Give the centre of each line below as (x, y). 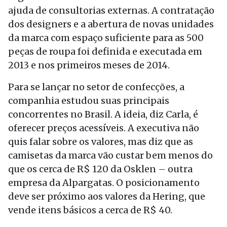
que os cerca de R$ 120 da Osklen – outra (100, 169)
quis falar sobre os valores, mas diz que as (101, 142)
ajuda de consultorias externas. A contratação (111, 10)
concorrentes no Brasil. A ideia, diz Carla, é (103, 114)
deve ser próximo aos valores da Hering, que (107, 196)
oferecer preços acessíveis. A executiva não (104, 128)
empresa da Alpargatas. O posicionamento (104, 183)
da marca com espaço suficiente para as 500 (106, 38)
